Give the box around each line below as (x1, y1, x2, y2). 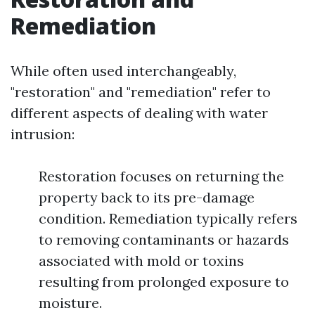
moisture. (39, 294, 102, 311)
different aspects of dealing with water (11, 104, 268, 122)
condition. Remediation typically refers (39, 210, 297, 227)
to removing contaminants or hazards (39, 231, 289, 248)
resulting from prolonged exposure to (39, 273, 289, 290)
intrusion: (11, 125, 75, 143)
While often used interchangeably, (11, 62, 236, 79)
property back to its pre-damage (39, 188, 255, 206)
